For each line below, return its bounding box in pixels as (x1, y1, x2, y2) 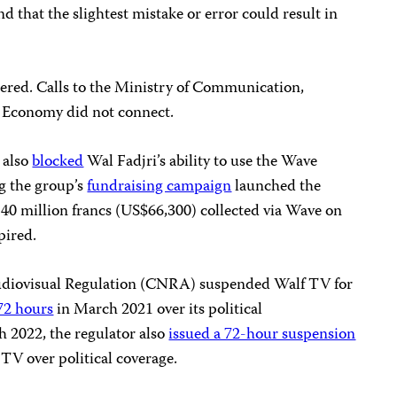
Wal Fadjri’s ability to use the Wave (83, 148, 318, 175)
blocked (32, 148, 84, 175)
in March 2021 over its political (53, 296, 263, 323)
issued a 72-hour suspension (168, 321, 356, 348)
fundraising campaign (87, 173, 232, 200)
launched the (231, 173, 322, 200)
